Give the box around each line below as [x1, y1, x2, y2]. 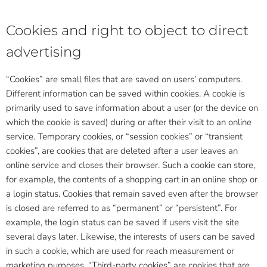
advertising [6, 44, 82, 60]
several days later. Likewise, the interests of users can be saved [6, 231, 255, 243]
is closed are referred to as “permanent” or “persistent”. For [6, 202, 237, 214]
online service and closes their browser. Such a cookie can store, [6, 159, 255, 171]
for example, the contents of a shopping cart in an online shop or [6, 173, 257, 185]
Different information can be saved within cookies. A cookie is [6, 88, 245, 100]
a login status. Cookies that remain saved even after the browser [6, 188, 258, 200]
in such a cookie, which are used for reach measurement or [6, 245, 234, 257]
